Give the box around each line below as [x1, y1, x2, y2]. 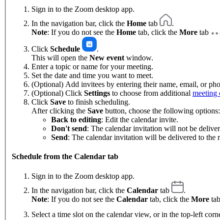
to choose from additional [110, 89, 192, 98]
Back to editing [51, 115, 101, 124]
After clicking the [31, 107, 87, 115]
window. [124, 54, 153, 62]
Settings [84, 89, 110, 98]
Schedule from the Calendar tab [12, 152, 118, 161]
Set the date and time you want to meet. [31, 71, 153, 80]
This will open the [31, 54, 89, 62]
